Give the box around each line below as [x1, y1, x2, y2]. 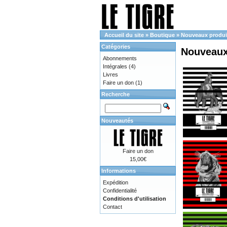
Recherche [101, 91, 130, 97]
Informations [101, 168, 136, 174]
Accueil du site [104, 32, 144, 38]
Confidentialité [103, 187, 137, 194]
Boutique [150, 32, 175, 38]
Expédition [103, 179, 128, 185]
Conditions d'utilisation [103, 196, 166, 202]
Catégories [101, 44, 130, 50]
